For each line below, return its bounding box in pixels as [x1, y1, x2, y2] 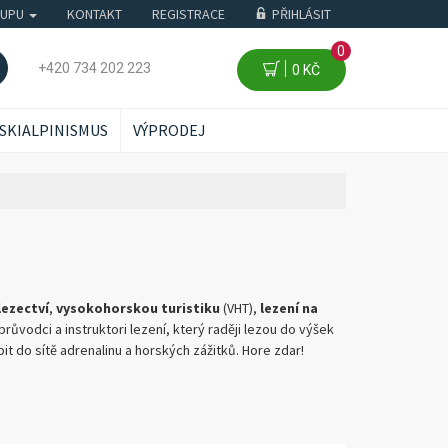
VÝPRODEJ [133, 120, 206, 140]
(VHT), [219, 299, 260, 317]
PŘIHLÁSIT [272, 5, 331, 23]
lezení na [259, 299, 318, 317]
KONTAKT [67, 5, 122, 23]
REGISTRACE [152, 5, 225, 23]
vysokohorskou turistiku [55, 299, 220, 317]
